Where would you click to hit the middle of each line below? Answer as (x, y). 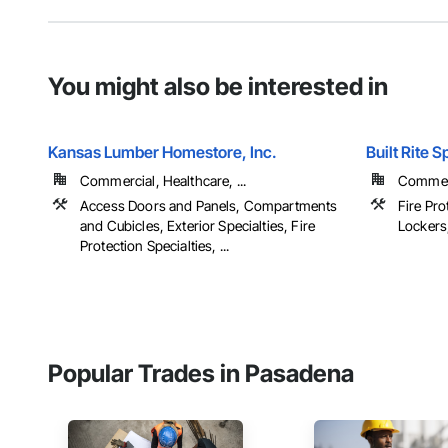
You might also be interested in (218, 87)
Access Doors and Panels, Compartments (209, 206)
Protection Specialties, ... (155, 246)
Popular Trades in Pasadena (201, 374)
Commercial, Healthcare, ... (163, 181)
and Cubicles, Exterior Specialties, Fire (197, 226)
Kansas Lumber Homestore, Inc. (162, 152)
